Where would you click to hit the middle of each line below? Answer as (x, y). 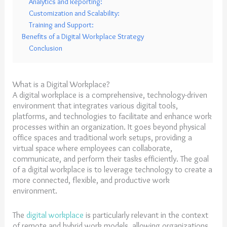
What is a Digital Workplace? (61, 84)
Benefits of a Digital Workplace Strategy (83, 37)
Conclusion (46, 48)
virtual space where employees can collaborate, (93, 148)
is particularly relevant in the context (146, 215)
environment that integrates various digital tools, (96, 106)
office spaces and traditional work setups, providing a (103, 138)
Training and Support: (62, 25)
